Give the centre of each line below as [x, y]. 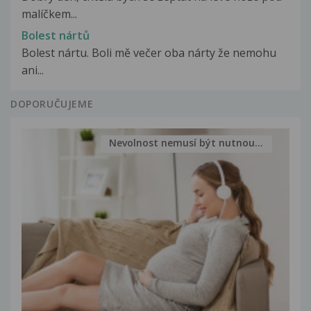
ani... [33, 70]
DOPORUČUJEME [52, 103]
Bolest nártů [56, 35]
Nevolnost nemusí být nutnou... [186, 143]
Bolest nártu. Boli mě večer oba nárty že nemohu [149, 52]
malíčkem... [49, 14]
